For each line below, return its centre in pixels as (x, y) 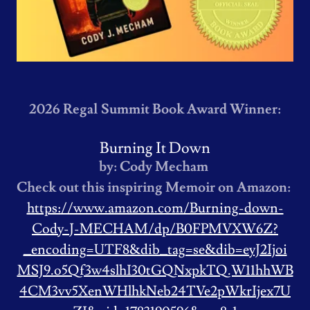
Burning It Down (155, 148)
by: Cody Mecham (155, 167)
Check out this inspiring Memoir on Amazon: (155, 188)
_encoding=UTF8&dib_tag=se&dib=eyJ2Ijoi (155, 250)
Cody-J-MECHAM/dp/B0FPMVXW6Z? (155, 229)
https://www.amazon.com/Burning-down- (155, 208)
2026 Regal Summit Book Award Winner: (155, 109)
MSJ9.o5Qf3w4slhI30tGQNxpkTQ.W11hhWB (155, 271)
